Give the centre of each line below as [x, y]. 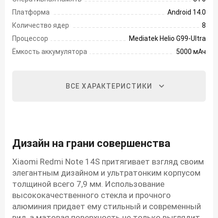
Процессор [30, 38]
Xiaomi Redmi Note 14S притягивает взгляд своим [108, 161]
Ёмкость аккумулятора [50, 51]
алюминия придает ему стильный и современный [107, 206]
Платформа [31, 12]
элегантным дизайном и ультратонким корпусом [106, 173]
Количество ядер [41, 25]
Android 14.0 [187, 12]
